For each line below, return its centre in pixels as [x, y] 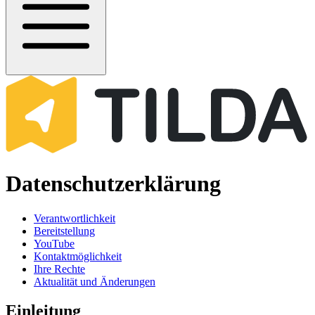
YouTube [54, 243]
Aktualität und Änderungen [95, 281]
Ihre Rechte [59, 269]
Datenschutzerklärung [113, 184]
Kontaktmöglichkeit [78, 256]
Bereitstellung [64, 231]
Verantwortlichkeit [75, 218]
